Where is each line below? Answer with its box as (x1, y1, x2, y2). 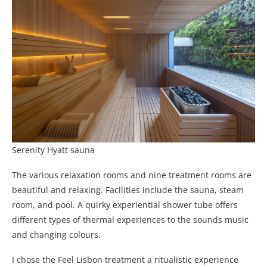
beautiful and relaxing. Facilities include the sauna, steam (12, 184, 244, 196)
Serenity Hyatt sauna (12, 144, 95, 156)
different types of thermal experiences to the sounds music (12, 214, 249, 226)
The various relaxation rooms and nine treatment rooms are (12, 169, 252, 181)
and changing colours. (12, 229, 101, 241)
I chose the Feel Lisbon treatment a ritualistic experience (12, 254, 238, 266)
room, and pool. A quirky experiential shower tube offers (12, 199, 238, 211)
